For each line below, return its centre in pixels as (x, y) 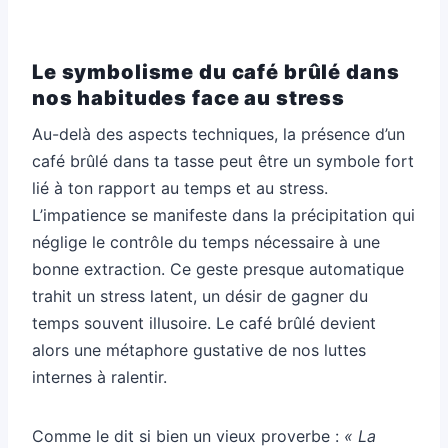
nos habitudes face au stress (189, 97)
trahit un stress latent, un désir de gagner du (200, 295)
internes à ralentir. (99, 376)
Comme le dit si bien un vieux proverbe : (188, 435)
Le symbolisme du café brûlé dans (216, 71)
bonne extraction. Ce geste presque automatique (218, 268)
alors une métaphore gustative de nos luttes (199, 349)
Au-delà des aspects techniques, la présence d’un (218, 133)
